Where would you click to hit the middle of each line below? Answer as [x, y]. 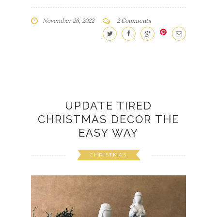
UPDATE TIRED [108, 105]
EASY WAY [108, 132]
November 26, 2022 [68, 20]
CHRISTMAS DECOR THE [108, 119]
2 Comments [134, 20]
